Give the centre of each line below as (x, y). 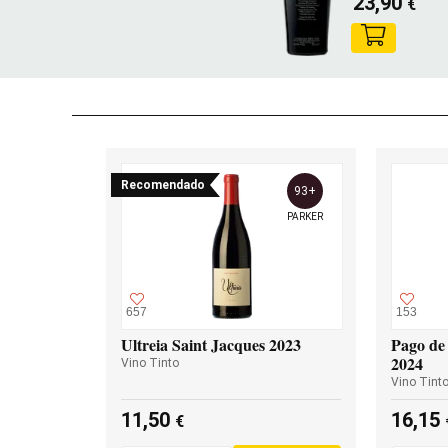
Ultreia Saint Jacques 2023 (211, 344)
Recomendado (163, 185)
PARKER (305, 216)
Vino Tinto (150, 363)
